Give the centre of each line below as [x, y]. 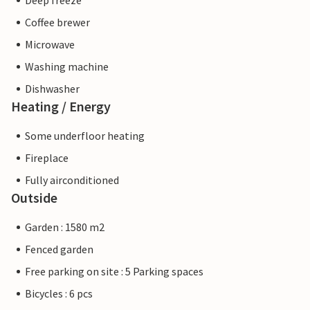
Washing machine [67, 67]
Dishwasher [52, 89]
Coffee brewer [57, 22]
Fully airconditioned [72, 180]
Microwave [50, 45]
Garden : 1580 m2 [65, 227]
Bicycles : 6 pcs [59, 294]
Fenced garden [59, 249]
